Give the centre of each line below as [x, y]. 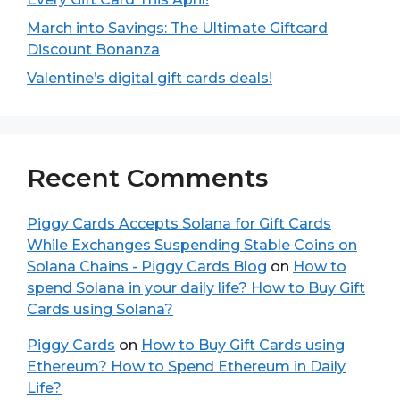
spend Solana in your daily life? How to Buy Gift [196, 288]
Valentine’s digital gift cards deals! [150, 78]
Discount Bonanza [93, 50]
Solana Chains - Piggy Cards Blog [147, 267]
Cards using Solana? [100, 309]
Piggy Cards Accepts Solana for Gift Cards [179, 224]
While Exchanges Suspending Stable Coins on [192, 245]
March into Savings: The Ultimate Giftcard [177, 28]
